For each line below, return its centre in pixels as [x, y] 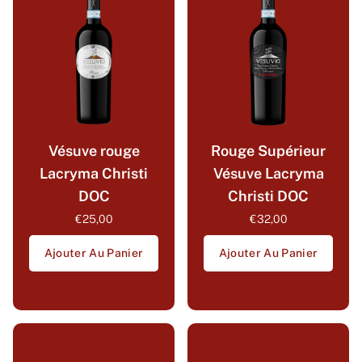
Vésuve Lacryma [268, 174]
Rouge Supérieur [268, 151]
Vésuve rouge [94, 151]
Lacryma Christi [94, 174]
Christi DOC [268, 196]
